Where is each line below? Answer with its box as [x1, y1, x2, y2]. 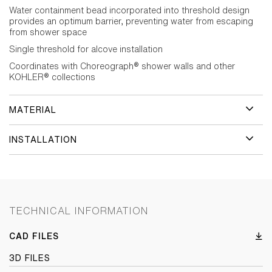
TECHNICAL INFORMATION [9, 206, 149, 216]
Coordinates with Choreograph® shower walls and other [9, 62, 235, 70]
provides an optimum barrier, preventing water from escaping [9, 17, 253, 25]
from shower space [9, 28, 87, 36]
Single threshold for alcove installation [9, 45, 163, 53]
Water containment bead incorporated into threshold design [9, 6, 250, 15]
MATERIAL [9, 106, 56, 114]
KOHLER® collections [9, 73, 95, 81]
